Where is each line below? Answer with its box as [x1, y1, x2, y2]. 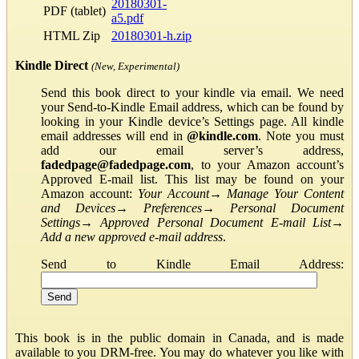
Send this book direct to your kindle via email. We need [41, 85, 344, 99]
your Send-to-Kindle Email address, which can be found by [41, 99, 344, 114]
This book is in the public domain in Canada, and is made [15, 330, 344, 345]
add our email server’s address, [41, 143, 344, 157]
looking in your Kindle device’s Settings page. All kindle [41, 114, 344, 128]
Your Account [137, 186, 209, 200]
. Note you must [258, 128, 344, 143]
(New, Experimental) [91, 59, 179, 72]
